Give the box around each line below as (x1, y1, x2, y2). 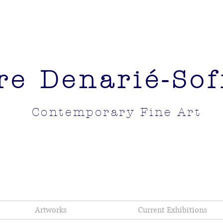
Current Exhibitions (138, 204, 207, 216)
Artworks (34, 204, 67, 216)
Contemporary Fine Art (31, 106, 202, 119)
